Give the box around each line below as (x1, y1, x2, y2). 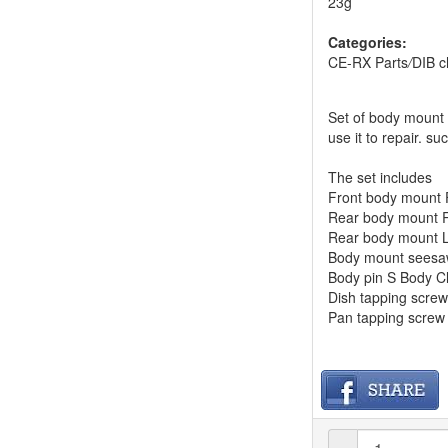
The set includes (328, 167, 433, 187)
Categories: (328, 32, 408, 52)
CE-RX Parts (328, 52, 409, 72)
